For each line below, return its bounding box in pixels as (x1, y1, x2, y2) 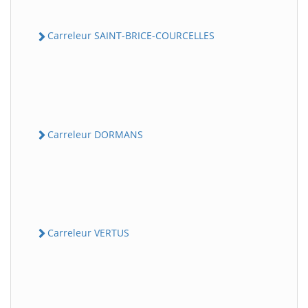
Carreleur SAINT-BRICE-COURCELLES (47, 29, 214, 43)
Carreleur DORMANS (47, 127, 143, 141)
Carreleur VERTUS (47, 225, 129, 239)
